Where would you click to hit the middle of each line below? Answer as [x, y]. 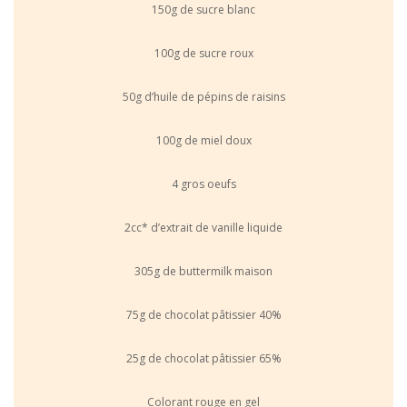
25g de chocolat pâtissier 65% [203, 358]
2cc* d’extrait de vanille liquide [203, 227]
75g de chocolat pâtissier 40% [203, 314]
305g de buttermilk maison [203, 271]
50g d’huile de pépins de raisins [203, 96]
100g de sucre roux [203, 53]
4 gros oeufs [203, 184]
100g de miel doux [203, 140]
